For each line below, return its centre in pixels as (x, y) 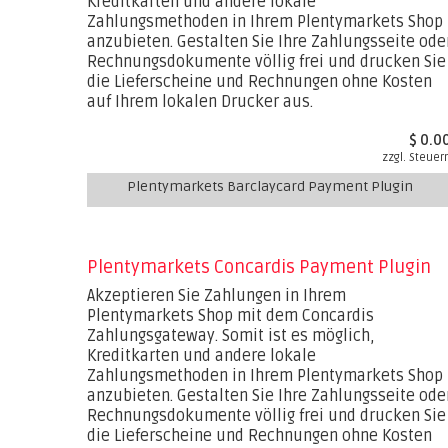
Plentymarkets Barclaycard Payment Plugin (270, 186)
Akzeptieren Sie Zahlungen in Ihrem (216, 296)
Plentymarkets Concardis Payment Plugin (259, 267)
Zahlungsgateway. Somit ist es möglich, (231, 336)
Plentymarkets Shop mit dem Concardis (230, 316)
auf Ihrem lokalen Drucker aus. (200, 102)
